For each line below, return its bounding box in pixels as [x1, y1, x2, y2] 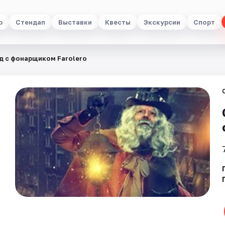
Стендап [16, 18, 45, 26]
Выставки [58, 18, 92, 26]
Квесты [105, 18, 131, 26]
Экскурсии [144, 18, 180, 26]
